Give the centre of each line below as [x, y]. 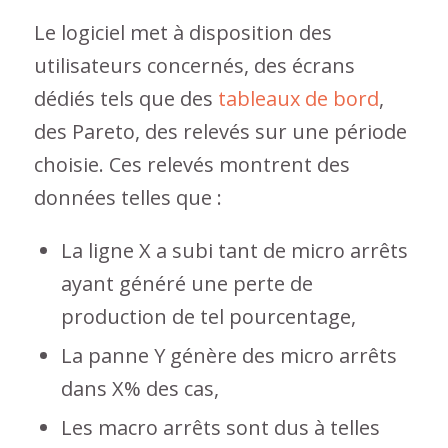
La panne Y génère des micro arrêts [228, 355]
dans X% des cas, [139, 388]
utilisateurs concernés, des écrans [194, 65]
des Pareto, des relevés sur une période [220, 131]
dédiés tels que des [125, 98]
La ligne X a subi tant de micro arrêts [234, 250]
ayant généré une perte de [186, 283]
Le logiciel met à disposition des [182, 32]
